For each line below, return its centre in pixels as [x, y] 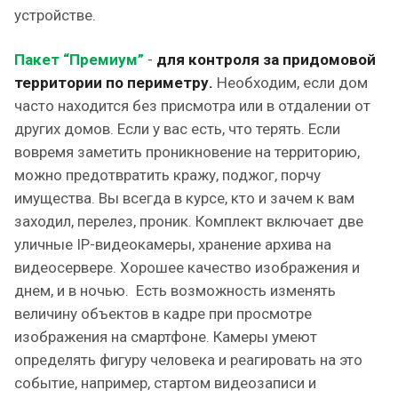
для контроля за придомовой [266, 60]
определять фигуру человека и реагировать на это [188, 360]
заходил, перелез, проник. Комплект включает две [189, 221]
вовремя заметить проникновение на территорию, [187, 152]
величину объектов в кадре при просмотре [163, 314]
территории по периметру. [114, 83]
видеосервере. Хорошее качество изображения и [187, 267]
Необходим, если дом [291, 83]
